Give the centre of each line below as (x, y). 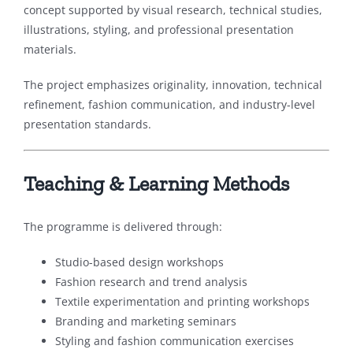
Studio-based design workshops (139, 262)
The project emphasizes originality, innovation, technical (173, 84)
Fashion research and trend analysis (151, 281)
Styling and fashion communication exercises (174, 340)
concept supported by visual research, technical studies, (173, 9)
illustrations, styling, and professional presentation (158, 29)
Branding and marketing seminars (145, 321)
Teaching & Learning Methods (156, 183)
